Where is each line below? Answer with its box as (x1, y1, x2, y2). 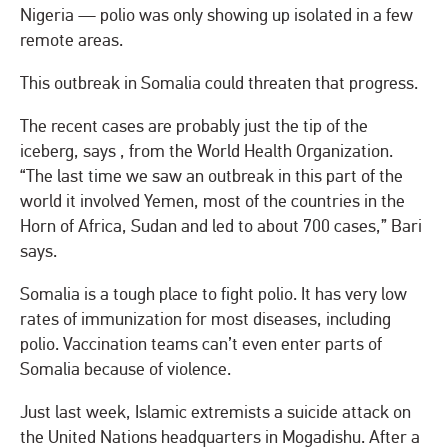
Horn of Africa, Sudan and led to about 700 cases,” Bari (20, 216, 422, 238)
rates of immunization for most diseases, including (20, 309, 391, 331)
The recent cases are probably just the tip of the (20, 116, 368, 138)
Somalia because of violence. (20, 359, 231, 381)
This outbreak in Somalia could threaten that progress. (20, 73, 418, 95)
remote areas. (20, 30, 123, 52)
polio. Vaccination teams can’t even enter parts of (20, 334, 382, 356)
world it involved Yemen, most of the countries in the (20, 191, 405, 213)
